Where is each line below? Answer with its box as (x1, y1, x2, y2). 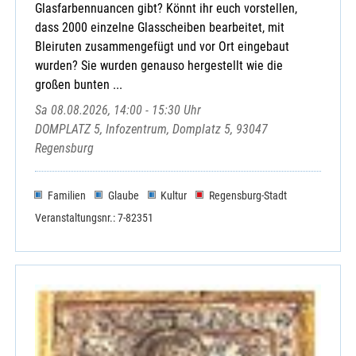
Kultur (161, 188, 188, 202)
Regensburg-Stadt (209, 188, 288, 202)
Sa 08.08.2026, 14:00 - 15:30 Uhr (35, 103, 201, 118)
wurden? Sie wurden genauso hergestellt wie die (35, 58, 283, 74)
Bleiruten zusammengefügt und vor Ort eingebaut (35, 39, 289, 55)
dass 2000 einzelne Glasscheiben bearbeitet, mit (35, 20, 284, 36)
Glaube (107, 188, 139, 202)
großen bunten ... (35, 77, 122, 93)
